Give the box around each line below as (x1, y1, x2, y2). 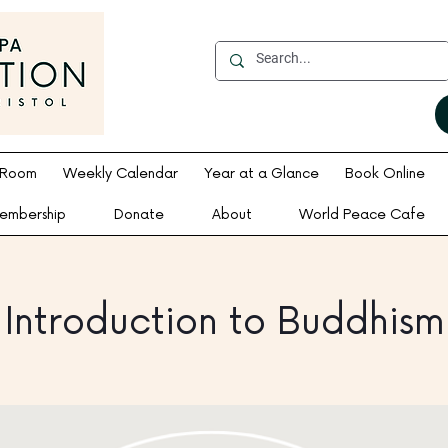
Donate (113, 206, 164, 223)
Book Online (345, 165, 425, 182)
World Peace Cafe (299, 206, 426, 223)
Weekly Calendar (63, 165, 178, 182)
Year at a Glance (204, 165, 319, 182)
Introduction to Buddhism (3, 300, 445, 345)
